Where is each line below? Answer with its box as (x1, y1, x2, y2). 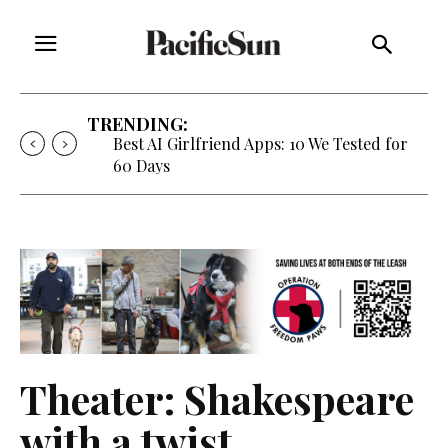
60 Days (113, 154, 170, 176)
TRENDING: (87, 111, 188, 136)
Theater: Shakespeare (20, 371, 414, 425)
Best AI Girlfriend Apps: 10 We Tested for (113, 132, 408, 154)
